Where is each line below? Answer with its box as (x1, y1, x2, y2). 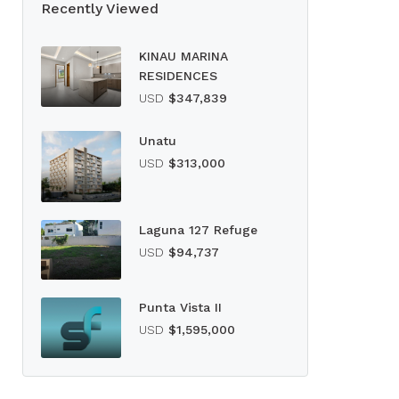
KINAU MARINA (139, 49, 228, 63)
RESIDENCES (139, 69, 217, 83)
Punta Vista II (139, 300, 222, 315)
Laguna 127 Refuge (139, 222, 257, 237)
